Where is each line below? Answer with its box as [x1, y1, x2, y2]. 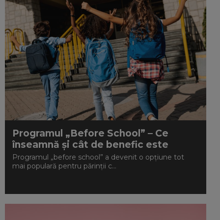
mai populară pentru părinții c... [12, 162, 117, 170]
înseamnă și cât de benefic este [12, 139, 169, 150]
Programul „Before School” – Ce [12, 128, 169, 139]
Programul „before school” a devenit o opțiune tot [12, 153, 185, 162]
